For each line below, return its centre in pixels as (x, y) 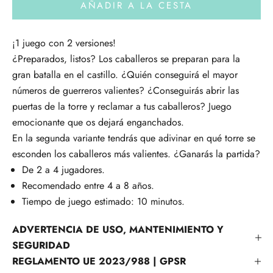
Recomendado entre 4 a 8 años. (88, 186)
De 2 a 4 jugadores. (63, 170)
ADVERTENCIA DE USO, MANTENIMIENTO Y (118, 230)
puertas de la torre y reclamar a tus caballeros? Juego (122, 107)
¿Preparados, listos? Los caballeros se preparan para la (126, 59)
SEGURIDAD (41, 246)
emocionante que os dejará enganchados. (100, 122)
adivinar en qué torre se (207, 138)
